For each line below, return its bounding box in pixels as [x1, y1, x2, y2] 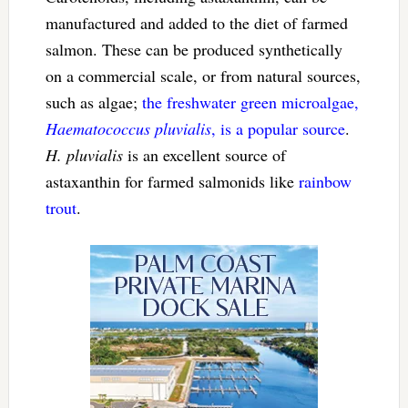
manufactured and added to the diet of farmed [45, 11, 348, 34]
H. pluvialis [45, 143, 123, 166]
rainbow [298, 169, 352, 192]
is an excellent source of [122, 143, 286, 166]
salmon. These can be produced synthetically [45, 37, 342, 60]
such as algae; [45, 90, 142, 113]
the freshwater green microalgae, [141, 90, 359, 113]
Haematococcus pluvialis [45, 117, 211, 139]
